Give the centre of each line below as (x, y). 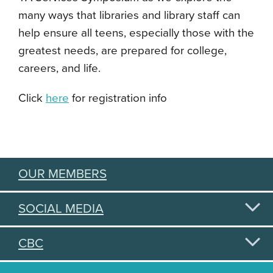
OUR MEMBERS (62, 174)
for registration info (118, 98)
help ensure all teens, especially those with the (136, 33)
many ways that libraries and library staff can (129, 15)
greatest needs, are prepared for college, (122, 51)
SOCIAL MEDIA (61, 209)
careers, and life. (62, 68)
